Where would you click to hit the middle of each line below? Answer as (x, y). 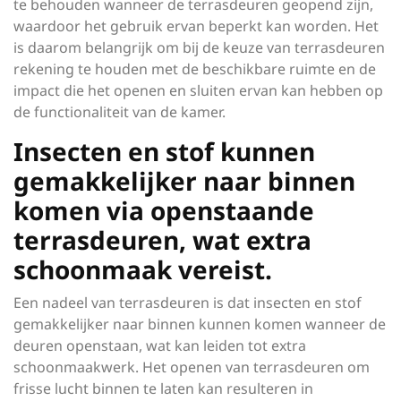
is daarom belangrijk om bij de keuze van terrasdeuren (199, 47)
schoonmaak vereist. (143, 269)
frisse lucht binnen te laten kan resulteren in (163, 388)
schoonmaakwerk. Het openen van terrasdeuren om (192, 367)
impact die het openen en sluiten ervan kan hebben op (198, 90)
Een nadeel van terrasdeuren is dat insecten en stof (188, 303)
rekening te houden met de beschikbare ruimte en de (195, 69)
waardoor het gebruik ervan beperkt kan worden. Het (196, 26)
